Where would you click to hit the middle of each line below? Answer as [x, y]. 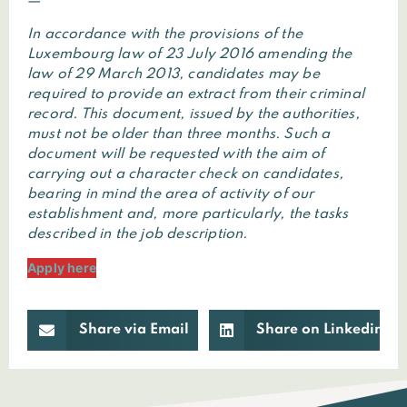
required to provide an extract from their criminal [196, 95]
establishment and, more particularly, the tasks [188, 215]
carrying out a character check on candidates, [186, 175]
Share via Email [134, 330]
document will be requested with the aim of [176, 155]
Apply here [62, 267]
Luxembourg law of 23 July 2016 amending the [190, 55]
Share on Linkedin [320, 330]
